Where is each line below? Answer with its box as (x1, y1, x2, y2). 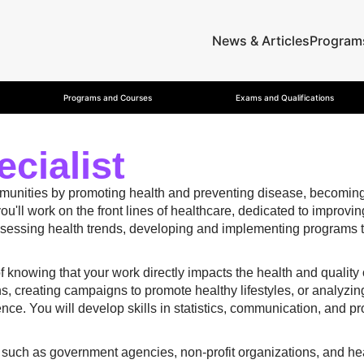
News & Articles (212, 32, 310, 49)
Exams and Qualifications (236, 93, 335, 102)
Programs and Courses (63, 93, 152, 102)
